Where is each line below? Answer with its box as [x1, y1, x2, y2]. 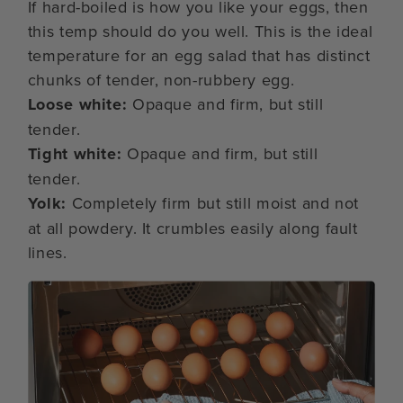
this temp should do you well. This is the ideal [27, 19, 373, 42]
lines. [27, 240, 67, 264]
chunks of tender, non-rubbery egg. [27, 67, 295, 91]
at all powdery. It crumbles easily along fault [27, 216, 358, 239]
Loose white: [27, 92, 128, 116]
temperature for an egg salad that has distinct [27, 43, 371, 67]
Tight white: [27, 141, 122, 166]
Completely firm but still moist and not [66, 191, 360, 214]
